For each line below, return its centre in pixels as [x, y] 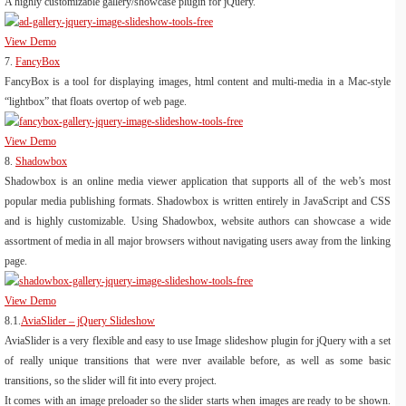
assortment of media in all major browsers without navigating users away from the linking [198, 241]
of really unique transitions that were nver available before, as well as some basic [198, 360]
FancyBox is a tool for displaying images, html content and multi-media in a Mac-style [198, 81]
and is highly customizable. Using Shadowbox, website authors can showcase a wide [198, 221]
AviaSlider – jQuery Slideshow [88, 320]
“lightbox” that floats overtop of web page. [96, 101]
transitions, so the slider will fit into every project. [111, 380]
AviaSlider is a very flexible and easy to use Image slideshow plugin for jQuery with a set [198, 340]
